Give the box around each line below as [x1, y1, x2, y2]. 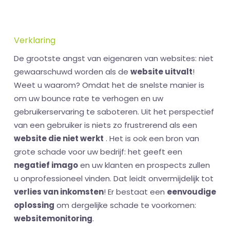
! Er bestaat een [104, 186, 167, 198]
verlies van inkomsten [14, 186, 104, 198]
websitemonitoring [14, 213, 92, 224]
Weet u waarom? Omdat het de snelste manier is [14, 80, 204, 91]
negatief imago [14, 160, 78, 171]
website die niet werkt [14, 133, 104, 144]
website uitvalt [130, 66, 193, 78]
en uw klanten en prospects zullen [78, 160, 210, 171]
